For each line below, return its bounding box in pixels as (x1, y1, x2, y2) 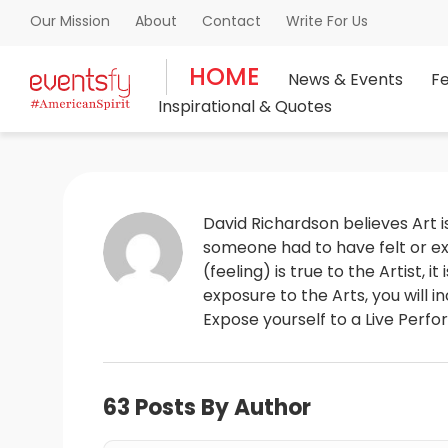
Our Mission (30, 11, 110, 31)
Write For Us (286, 10, 368, 31)
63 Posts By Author (103, 392, 311, 423)
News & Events (288, 68, 403, 91)
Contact (202, 10, 261, 31)
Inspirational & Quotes (158, 95, 332, 118)
